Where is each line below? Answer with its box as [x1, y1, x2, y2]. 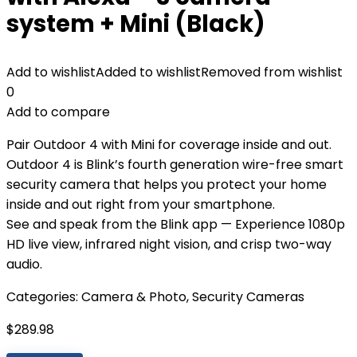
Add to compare [6, 103, 110, 121]
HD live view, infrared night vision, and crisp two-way [6, 235, 331, 253]
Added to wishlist [96, 63, 201, 81]
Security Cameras [192, 288, 304, 306]
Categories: [6, 288, 81, 306]
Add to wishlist [6, 63, 96, 81]
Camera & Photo [81, 288, 186, 306]
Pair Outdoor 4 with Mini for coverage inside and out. [6, 135, 331, 154]
